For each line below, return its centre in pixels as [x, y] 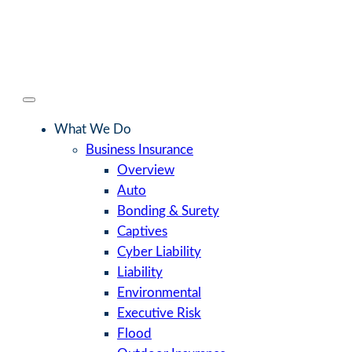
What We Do [93, 129]
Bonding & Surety [168, 211]
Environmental [159, 292]
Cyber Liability [159, 251]
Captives [142, 231]
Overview [146, 170]
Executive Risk [159, 313]
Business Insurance [139, 149]
